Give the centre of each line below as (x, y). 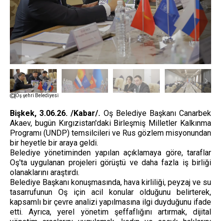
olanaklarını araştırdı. (45, 172)
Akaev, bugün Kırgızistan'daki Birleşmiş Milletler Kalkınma (110, 123)
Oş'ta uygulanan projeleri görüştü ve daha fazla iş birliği (110, 163)
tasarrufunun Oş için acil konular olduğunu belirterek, (110, 192)
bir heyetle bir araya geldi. (54, 143)
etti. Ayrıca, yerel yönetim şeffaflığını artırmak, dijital (110, 212)
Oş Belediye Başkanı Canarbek (156, 113)
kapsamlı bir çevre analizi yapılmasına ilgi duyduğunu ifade (110, 202)
